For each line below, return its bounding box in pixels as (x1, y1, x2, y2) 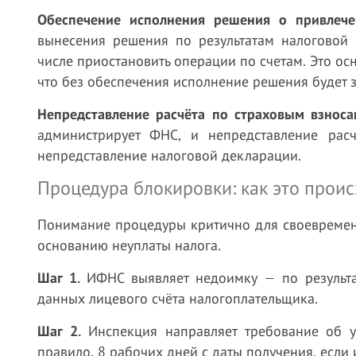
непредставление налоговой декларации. (37, 146, 301, 164)
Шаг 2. (37, 322, 81, 340)
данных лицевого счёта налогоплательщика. (37, 289, 318, 308)
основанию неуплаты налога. (37, 236, 221, 254)
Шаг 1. (37, 269, 80, 287)
